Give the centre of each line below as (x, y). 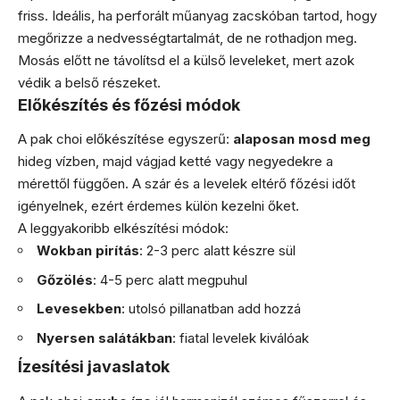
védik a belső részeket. (89, 82)
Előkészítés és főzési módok (129, 104)
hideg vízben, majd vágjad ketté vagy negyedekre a (175, 161)
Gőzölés (65, 279)
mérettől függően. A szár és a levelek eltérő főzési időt (187, 183)
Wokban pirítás (88, 250)
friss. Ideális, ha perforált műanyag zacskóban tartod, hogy (197, 15)
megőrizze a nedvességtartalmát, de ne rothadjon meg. (187, 37)
